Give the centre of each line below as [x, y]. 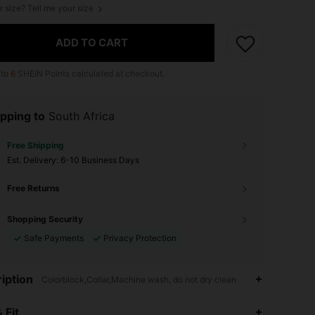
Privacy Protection [140, 238]
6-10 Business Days [100, 160]
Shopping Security [45, 219]
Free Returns [33, 188]
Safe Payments [54, 238]
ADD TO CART [92, 43]
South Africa [82, 116]
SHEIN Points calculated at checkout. [90, 73]
